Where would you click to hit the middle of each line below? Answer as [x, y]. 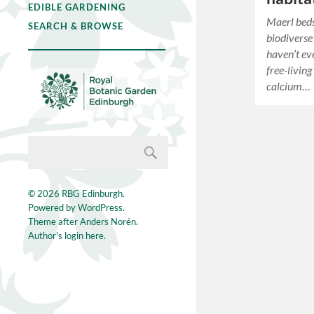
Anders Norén [108, 222]
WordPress [100, 208]
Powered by [53, 208]
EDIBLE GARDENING [77, 7]
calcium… [289, 86]
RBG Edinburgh [92, 194]
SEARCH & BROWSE [76, 26]
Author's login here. [67, 236]
